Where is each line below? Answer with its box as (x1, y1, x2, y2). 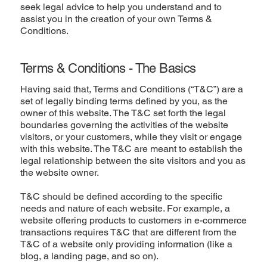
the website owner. (20, 167, 101, 179)
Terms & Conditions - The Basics (20, 60, 196, 76)
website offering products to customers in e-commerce (20, 215, 247, 226)
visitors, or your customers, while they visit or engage (20, 131, 242, 143)
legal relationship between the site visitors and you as (20, 155, 246, 167)
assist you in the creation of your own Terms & (20, 13, 212, 24)
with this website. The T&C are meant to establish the (20, 143, 243, 155)
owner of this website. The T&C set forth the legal (20, 107, 226, 119)
